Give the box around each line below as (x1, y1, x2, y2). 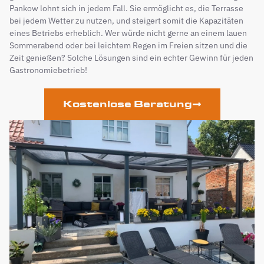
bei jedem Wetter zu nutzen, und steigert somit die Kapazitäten (9, 15, 243, 26)
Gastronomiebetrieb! (9, 64, 87, 75)
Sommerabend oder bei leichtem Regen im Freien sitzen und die (9, 39, 247, 51)
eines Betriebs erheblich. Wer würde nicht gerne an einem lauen (9, 27, 247, 38)
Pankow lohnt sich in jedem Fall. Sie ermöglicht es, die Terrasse (9, 2, 243, 14)
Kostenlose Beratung (62, 98, 192, 110)
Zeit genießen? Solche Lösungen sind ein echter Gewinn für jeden (9, 52, 253, 63)
